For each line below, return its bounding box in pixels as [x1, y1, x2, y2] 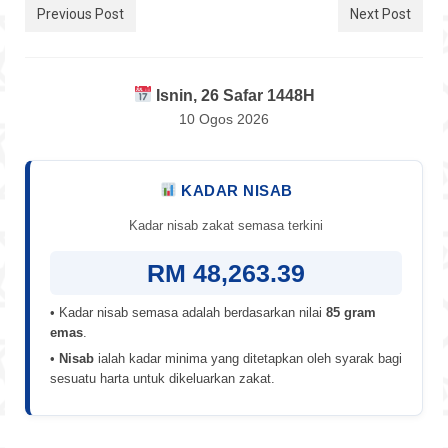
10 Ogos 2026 [179, 110, 269, 127]
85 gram [326, 304, 376, 320]
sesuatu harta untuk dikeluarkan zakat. [50, 370, 275, 386]
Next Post [350, 5, 411, 22]
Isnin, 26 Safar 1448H [151, 86, 315, 104]
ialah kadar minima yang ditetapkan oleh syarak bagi [94, 350, 402, 366]
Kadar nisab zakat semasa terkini [129, 217, 323, 233]
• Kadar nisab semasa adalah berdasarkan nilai [50, 304, 326, 320]
